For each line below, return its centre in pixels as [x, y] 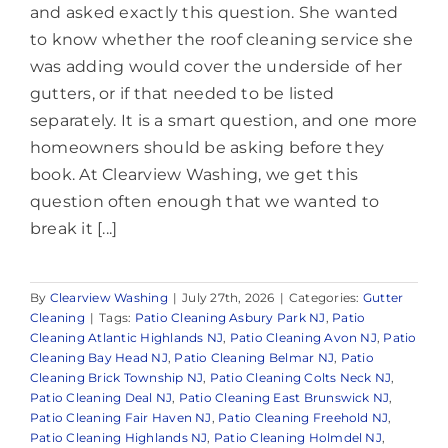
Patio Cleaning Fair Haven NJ [121, 417]
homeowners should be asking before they [207, 147]
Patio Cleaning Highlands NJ [119, 437]
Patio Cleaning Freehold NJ [303, 417]
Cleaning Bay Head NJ [99, 357]
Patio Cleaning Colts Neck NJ [300, 377]
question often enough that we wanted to [205, 201]
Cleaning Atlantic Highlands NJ [127, 337]
